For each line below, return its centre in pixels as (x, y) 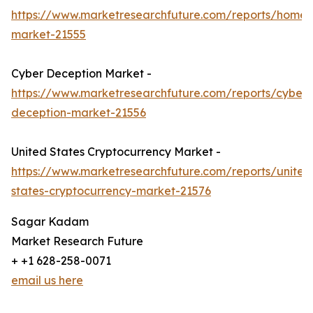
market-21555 (49, 35)
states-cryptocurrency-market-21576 (111, 191)
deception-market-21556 (79, 113)
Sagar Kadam (50, 222)
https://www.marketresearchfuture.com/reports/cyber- (161, 93)
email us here (47, 281)
